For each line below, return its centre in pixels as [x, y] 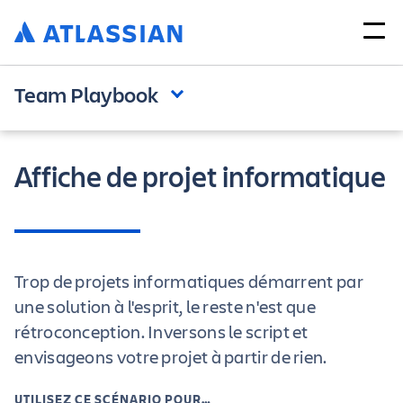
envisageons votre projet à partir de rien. [171, 357]
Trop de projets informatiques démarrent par [189, 281]
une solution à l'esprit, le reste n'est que [165, 306]
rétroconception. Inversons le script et [161, 331]
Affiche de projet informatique [200, 176]
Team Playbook [86, 94]
